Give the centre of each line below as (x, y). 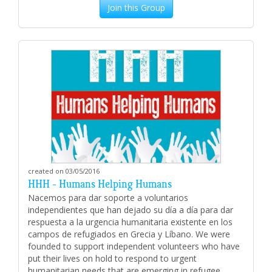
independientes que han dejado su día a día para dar (131, 209)
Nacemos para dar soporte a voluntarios (108, 197)
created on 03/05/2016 (64, 171)
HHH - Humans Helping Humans (100, 184)
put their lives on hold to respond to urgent (112, 258)
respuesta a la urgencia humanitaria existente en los (130, 222)
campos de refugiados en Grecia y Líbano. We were (129, 234)
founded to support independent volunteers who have (134, 246)
